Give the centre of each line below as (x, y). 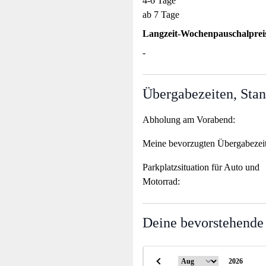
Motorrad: (161, 182)
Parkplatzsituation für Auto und (201, 167)
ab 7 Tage (161, 15)
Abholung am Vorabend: (189, 120)
